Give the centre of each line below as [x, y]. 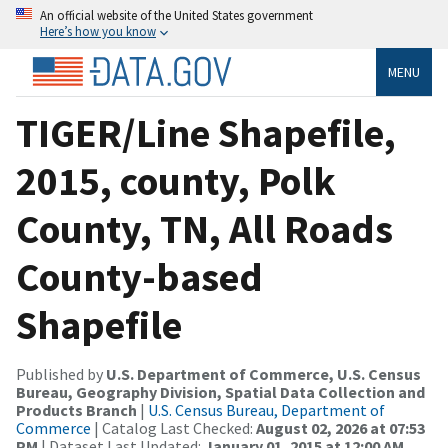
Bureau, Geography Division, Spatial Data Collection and [220, 391]
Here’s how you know [98, 31]
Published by [61, 373]
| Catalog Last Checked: [173, 427]
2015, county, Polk [176, 180]
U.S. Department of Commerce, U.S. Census [263, 373]
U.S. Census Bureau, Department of [266, 409]
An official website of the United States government [176, 15]
